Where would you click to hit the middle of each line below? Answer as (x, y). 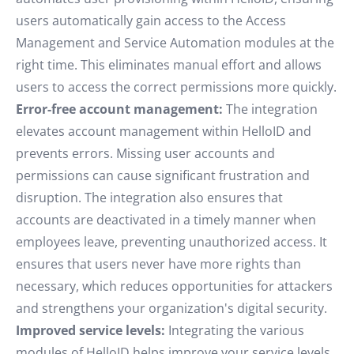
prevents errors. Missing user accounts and (145, 153)
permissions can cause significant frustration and (163, 175)
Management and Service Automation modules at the (175, 43)
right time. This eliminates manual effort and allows (169, 65)
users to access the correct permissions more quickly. (176, 87)
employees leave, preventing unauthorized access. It (171, 242)
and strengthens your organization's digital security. (171, 308)
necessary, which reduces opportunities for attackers (174, 286)
